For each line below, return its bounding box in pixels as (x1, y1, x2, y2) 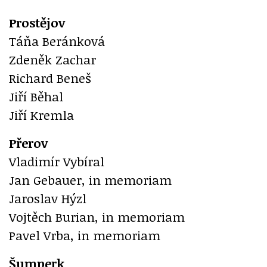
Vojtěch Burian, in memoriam (9, 207, 185, 225)
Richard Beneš (9, 69, 91, 86)
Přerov (9, 133, 48, 151)
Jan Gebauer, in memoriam (9, 170, 172, 188)
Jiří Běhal (9, 87, 63, 105)
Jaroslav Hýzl (9, 189, 86, 207)
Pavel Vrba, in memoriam (9, 226, 160, 244)
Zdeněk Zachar (9, 50, 96, 68)
